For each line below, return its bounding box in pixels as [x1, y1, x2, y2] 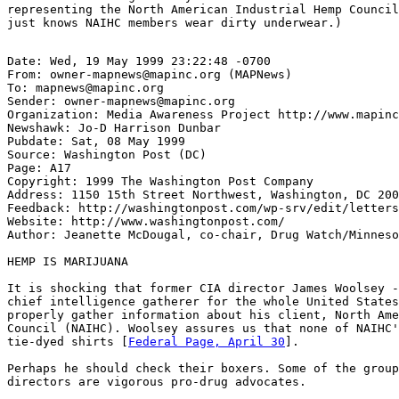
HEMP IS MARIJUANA [7, 255, 128, 268]
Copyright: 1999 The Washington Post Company [7, 175, 313, 188]
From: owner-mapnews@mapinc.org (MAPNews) [7, 68, 292, 81]
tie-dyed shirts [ [7, 335, 128, 348]
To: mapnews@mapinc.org [7, 81, 164, 94]
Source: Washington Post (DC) [7, 148, 207, 161]
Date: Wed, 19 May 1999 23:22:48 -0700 [7, 54, 271, 68]
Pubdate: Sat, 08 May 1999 [7, 134, 185, 148]
